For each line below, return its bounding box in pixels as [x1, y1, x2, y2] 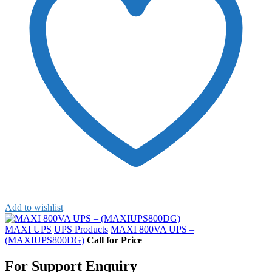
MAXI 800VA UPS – [110, 224, 194, 235]
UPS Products [54, 224, 108, 235]
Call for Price [87, 235, 142, 246]
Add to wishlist [5, 202, 63, 213]
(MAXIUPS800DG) [5, 235, 84, 246]
